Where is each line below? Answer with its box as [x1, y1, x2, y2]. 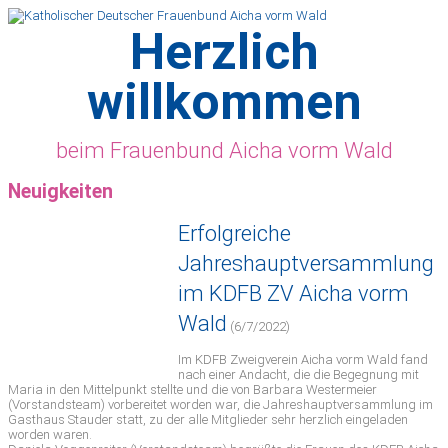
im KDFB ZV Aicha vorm [178, 281, 409, 307]
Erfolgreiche [178, 221, 291, 247]
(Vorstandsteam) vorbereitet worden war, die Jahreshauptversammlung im [8, 397, 433, 413]
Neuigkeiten [8, 180, 113, 204]
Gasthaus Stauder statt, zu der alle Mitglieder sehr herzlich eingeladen [8, 412, 408, 428]
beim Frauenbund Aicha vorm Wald [55, 138, 393, 163]
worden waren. [8, 427, 92, 443]
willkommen [86, 73, 362, 131]
